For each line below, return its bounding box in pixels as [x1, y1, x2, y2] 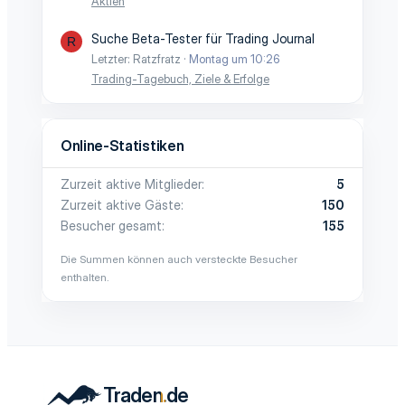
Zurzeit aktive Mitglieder [61, 176, 202, 192]
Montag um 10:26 [189, 52, 280, 66]
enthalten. [61, 270, 109, 284]
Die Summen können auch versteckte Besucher [61, 252, 297, 266]
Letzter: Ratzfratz [91, 52, 181, 66]
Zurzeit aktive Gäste [61, 197, 181, 212]
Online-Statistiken [61, 137, 184, 155]
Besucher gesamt [61, 218, 162, 233]
